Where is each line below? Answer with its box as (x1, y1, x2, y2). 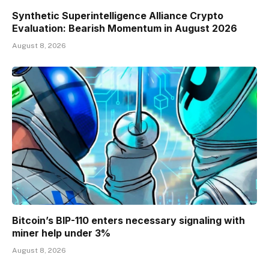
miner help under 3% (12, 226, 110, 239)
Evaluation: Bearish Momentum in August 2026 (12, 22, 237, 35)
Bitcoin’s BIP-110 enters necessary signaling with (12, 214, 245, 226)
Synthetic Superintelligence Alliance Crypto (12, 10, 223, 22)
